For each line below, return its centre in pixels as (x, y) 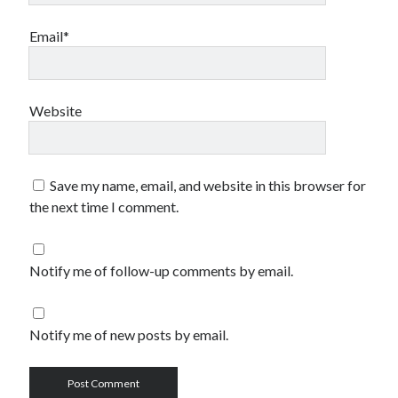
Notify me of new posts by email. (129, 334)
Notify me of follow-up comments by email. (162, 271)
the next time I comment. (104, 207)
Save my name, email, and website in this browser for (208, 185)
